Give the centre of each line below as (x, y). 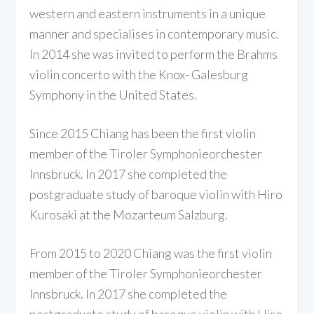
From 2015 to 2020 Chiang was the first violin (151, 253)
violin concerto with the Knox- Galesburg (139, 74)
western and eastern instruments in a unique (148, 13)
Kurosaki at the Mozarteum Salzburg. (129, 214)
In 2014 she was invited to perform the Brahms (154, 54)
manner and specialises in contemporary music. (155, 33)
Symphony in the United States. (114, 94)
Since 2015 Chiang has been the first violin (143, 133)
